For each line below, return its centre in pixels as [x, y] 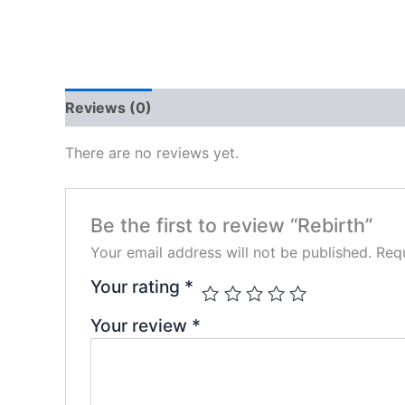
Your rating [137, 286]
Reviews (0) [108, 108]
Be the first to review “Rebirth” [231, 225]
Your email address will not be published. [231, 252]
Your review [141, 325]
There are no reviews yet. [152, 153]
